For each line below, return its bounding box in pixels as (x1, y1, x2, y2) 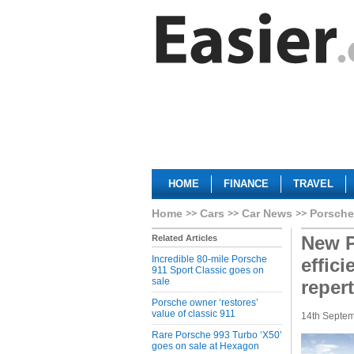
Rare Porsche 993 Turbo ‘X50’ (152, 330, 282, 341)
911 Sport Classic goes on (152, 265, 264, 276)
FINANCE (224, 178, 269, 190)
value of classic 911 (152, 308, 235, 319)
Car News (242, 207, 292, 220)
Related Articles (152, 233, 217, 243)
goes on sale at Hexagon (152, 341, 259, 352)
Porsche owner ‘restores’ (152, 297, 258, 308)
